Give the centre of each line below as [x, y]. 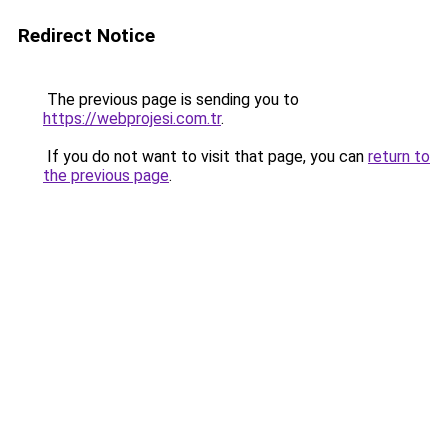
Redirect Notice [86, 35]
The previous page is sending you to [171, 99]
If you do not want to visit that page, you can [205, 156]
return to [399, 156]
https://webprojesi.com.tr [132, 118]
